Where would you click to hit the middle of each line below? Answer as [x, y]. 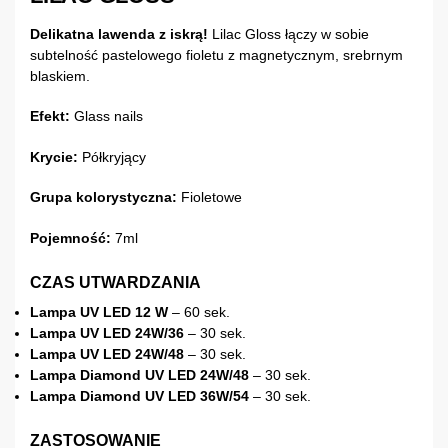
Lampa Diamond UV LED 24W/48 [139, 374]
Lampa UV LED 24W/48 [107, 353]
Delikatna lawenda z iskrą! [119, 33]
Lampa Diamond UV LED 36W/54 [139, 395]
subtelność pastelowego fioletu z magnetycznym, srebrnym [216, 54]
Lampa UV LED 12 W [99, 311]
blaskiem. [60, 75]
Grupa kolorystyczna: [103, 197]
